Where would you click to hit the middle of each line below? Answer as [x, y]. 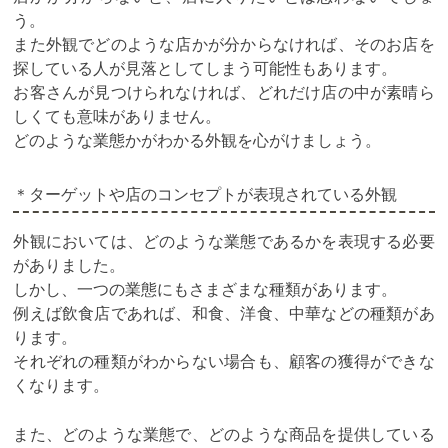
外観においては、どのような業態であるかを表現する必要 [224, 240]
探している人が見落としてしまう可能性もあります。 [205, 67]
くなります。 [61, 384]
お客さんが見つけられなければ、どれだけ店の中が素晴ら [224, 91]
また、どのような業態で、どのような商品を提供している [224, 433]
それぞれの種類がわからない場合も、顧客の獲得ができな [224, 360]
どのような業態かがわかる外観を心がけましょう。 [197, 139]
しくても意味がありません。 [117, 115]
